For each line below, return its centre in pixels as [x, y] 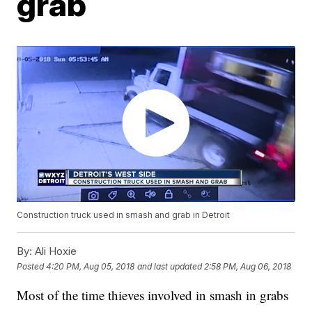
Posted [32, 266]
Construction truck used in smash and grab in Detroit [124, 215]
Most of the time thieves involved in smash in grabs [153, 295]
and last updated [170, 266]
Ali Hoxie [55, 251]
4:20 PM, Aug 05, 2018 [91, 266]
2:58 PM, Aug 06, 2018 [248, 266]
